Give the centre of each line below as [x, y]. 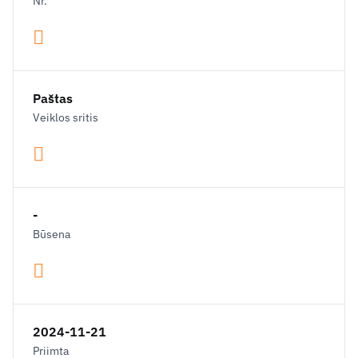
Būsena [52, 234]
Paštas [53, 98]
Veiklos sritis [66, 117]
